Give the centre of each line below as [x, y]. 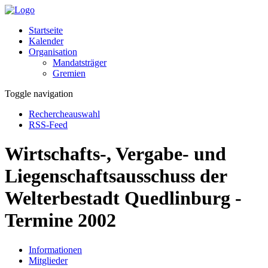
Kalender [46, 41]
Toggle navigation [39, 94]
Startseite [46, 30]
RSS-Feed [48, 125]
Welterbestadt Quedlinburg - [123, 198]
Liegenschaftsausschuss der [116, 176]
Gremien [69, 73]
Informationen [55, 249]
